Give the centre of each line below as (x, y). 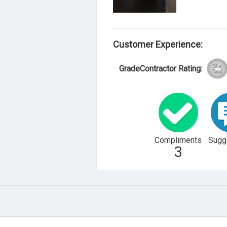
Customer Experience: (158, 44)
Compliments (178, 140)
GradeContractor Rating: (161, 68)
